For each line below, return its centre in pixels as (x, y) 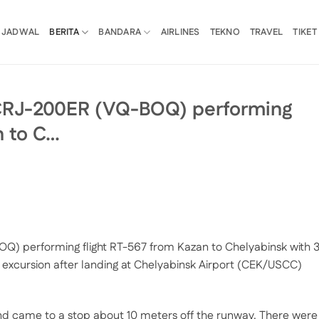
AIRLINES (180, 32)
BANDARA (120, 32)
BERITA (64, 32)
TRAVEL (266, 32)
